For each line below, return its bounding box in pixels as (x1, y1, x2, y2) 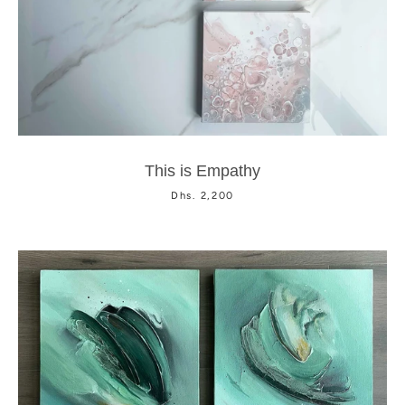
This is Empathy (145, 162, 260, 180)
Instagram (230, 135, 277, 147)
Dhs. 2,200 (171, 189, 234, 202)
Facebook (196, 135, 240, 147)
